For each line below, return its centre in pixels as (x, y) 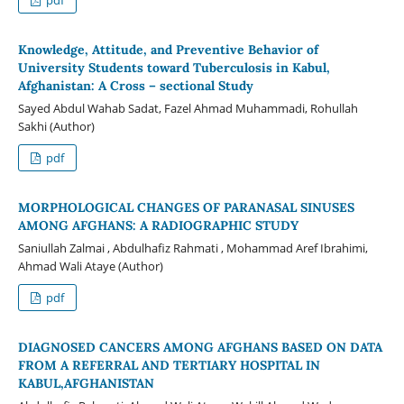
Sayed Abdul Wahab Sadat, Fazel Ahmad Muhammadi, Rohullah (188, 108)
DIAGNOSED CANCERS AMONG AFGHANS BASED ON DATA (200, 347)
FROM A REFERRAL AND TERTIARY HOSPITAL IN (169, 365)
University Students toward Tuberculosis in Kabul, (174, 67)
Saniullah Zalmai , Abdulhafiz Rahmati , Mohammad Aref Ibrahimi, (193, 248)
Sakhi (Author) (56, 126)
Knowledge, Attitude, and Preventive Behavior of (168, 49)
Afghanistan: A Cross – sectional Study (135, 85)
